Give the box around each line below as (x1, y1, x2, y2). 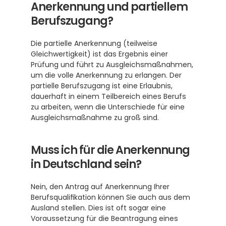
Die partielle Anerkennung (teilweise (31, 38, 157, 48)
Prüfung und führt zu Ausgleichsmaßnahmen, (31, 60, 193, 70)
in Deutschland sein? (31, 156, 141, 172)
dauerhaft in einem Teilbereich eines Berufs (31, 91, 186, 101)
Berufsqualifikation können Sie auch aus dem (31, 192, 190, 202)
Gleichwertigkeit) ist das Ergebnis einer (31, 49, 168, 59)
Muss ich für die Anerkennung (31, 142, 190, 158)
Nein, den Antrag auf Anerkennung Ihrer (31, 182, 169, 192)
